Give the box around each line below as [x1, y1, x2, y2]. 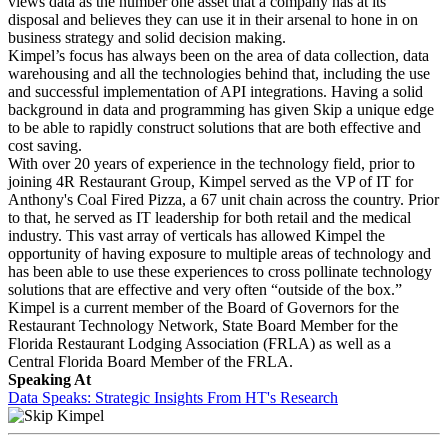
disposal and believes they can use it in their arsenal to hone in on [8, 11, 418, 28]
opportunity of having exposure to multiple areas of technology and [8, 245, 431, 262]
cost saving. [8, 137, 82, 154]
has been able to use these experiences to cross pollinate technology [8, 263, 432, 280]
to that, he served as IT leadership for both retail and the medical [8, 209, 411, 226]
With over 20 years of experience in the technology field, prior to [8, 155, 415, 172]
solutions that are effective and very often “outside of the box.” [8, 281, 402, 298]
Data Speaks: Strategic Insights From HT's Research [8, 389, 338, 406]
